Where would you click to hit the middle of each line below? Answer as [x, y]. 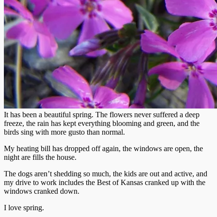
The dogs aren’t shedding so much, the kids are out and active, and [106, 173]
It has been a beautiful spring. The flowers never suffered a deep [102, 114]
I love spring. [24, 207]
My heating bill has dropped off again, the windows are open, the [103, 148]
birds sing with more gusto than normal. [64, 132]
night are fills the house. [40, 157]
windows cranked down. [42, 191]
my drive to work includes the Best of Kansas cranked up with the [105, 182]
